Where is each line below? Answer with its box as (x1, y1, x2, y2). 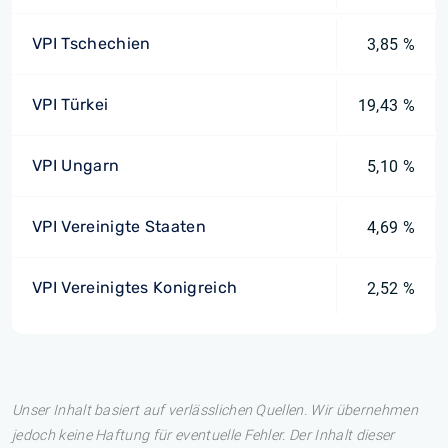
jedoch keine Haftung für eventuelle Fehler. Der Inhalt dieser (12, 427, 395, 444)
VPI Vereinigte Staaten (32, 217, 207, 236)
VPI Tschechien (32, 34, 151, 53)
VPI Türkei (32, 95, 109, 114)
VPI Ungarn (32, 156, 120, 175)
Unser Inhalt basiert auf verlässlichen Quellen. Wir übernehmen (12, 402, 418, 419)
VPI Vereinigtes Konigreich (32, 278, 238, 297)
